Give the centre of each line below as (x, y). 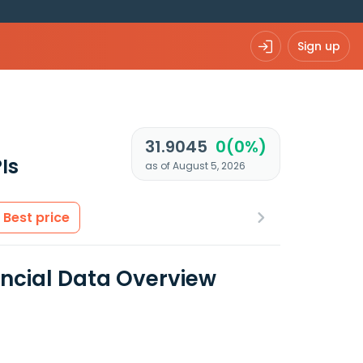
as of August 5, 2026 (195, 166)
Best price (36, 218)
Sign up (319, 46)
